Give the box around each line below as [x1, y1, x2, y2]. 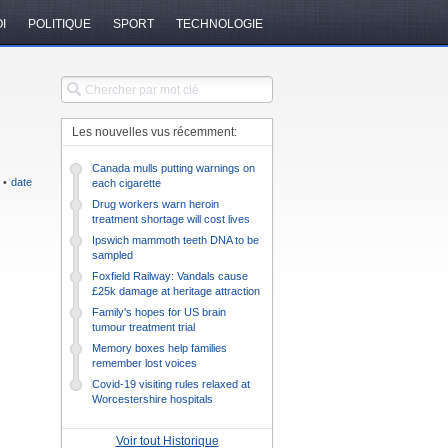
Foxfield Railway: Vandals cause [92, 270, 248, 282]
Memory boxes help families [92, 342, 227, 354]
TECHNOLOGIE [176, 17, 263, 31]
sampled [92, 249, 133, 261]
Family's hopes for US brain [92, 306, 226, 318]
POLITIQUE [28, 17, 91, 31]
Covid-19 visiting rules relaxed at [92, 378, 250, 390]
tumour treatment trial [92, 321, 195, 333]
